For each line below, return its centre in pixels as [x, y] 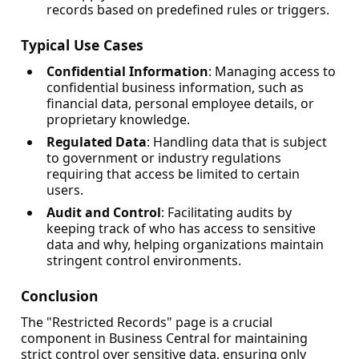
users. [65, 190]
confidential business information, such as [175, 87]
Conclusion [60, 296]
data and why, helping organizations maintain [185, 244]
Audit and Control [104, 212]
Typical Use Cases [82, 45]
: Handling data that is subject [237, 142]
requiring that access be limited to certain [173, 174]
